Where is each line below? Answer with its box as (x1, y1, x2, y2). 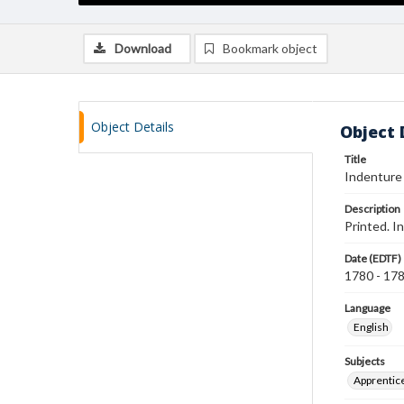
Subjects (344, 354, 385, 368)
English (353, 320, 389, 334)
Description (344, 202, 400, 216)
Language (344, 301, 390, 315)
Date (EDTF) (344, 252, 401, 265)
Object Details (91, 118, 174, 135)
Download (115, 41, 171, 56)
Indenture (344, 169, 402, 184)
